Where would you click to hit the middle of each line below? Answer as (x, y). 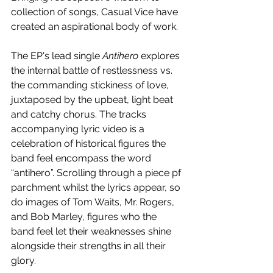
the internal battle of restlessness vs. (93, 71)
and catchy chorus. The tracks (80, 115)
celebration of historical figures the (90, 144)
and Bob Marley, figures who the (85, 217)
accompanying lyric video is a (79, 129)
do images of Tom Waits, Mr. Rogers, (94, 202)
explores (160, 56)
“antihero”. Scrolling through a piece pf (97, 173)
